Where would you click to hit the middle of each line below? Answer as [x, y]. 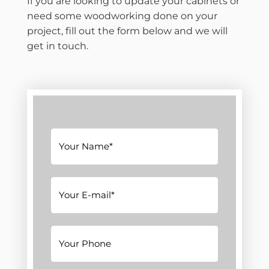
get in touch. [59, 46]
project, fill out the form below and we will [127, 31]
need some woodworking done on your [122, 16]
